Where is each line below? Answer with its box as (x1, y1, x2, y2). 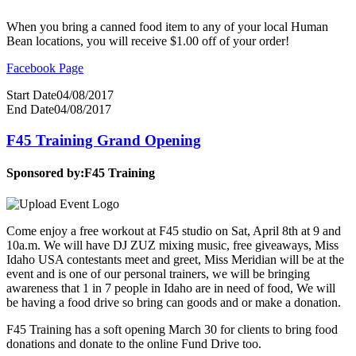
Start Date (6, 87, 56, 102)
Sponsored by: (6, 165, 84, 180)
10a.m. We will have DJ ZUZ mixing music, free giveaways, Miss (6, 238, 339, 253)
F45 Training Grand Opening (6, 131, 201, 149)
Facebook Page (6, 60, 83, 75)
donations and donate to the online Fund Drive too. (6, 337, 261, 351)
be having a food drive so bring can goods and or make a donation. (6, 296, 341, 310)
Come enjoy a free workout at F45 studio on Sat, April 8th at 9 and (6, 224, 341, 238)
